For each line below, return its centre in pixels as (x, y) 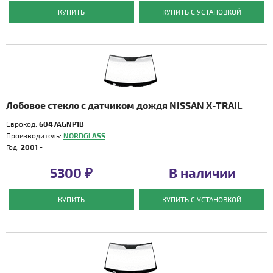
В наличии (202, 172)
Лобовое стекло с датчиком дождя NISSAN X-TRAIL (124, 105)
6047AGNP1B (62, 124)
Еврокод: (23, 124)
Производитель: (35, 135)
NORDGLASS (84, 135)
